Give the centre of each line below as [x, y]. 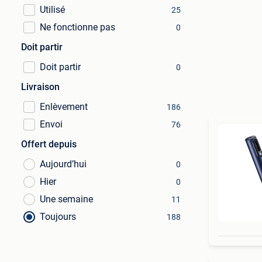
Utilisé [52, 10]
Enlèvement [64, 107]
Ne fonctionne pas [77, 27]
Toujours [58, 217]
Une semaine [66, 199]
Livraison [40, 87]
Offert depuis [49, 144]
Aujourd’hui [63, 164]
